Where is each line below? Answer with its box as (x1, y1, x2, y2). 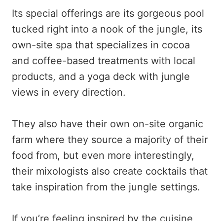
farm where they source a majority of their (12, 134, 208, 146)
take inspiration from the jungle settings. (12, 181, 200, 193)
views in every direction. (12, 86, 126, 99)
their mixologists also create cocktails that (12, 165, 208, 178)
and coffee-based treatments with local (12, 55, 195, 67)
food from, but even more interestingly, (12, 149, 194, 162)
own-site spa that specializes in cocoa (12, 39, 190, 51)
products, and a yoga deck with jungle (12, 71, 190, 83)
